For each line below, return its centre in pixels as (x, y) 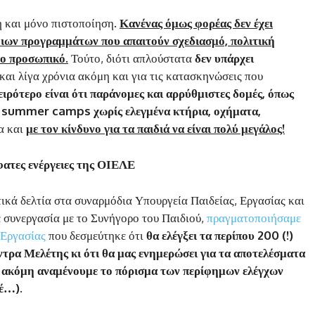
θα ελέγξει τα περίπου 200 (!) (220, 235)
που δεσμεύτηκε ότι (96, 235)
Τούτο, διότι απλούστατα (131, 58)
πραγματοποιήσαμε (254, 217)
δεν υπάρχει (224, 58)
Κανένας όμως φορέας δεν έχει (196, 22)
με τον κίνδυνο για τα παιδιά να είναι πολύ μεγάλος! (155, 128)
